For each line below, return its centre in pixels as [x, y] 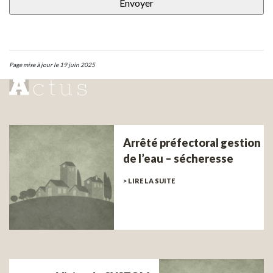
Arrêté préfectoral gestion [192, 143]
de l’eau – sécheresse [178, 159]
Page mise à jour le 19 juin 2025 [52, 64]
